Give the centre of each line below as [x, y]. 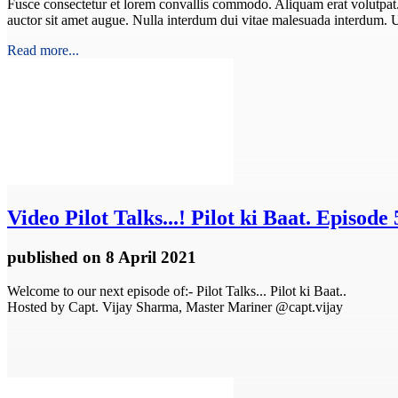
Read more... [43, 50]
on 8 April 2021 [139, 257]
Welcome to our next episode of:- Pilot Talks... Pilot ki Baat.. [177, 291]
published [45, 257]
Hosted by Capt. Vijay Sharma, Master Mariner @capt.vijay [175, 307]
